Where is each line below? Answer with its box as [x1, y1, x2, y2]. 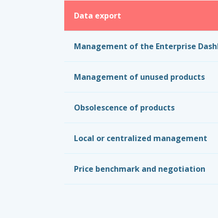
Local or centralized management [73, 133, 207, 144]
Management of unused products [73, 72, 205, 82]
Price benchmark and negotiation [73, 163, 205, 174]
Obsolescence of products [73, 102, 175, 113]
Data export [73, 10, 121, 21]
